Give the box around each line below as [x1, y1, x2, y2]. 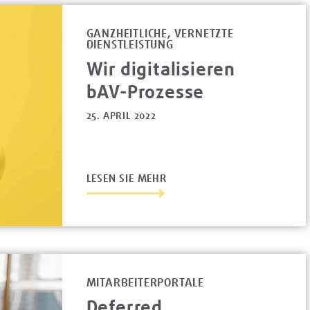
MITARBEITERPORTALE [86, 275, 205, 291]
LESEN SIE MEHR [86, 172, 167, 186]
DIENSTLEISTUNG [86, 37, 174, 53]
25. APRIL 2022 [86, 109, 156, 122]
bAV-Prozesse [86, 80, 205, 104]
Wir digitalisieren [86, 57, 236, 82]
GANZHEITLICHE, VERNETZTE [86, 26, 234, 42]
